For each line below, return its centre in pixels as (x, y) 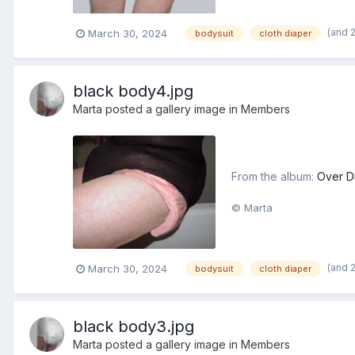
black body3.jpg (134, 326)
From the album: (274, 177)
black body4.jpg (133, 91)
